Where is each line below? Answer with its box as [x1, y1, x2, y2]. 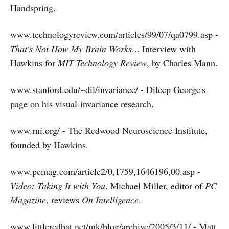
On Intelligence [82, 194, 139, 206]
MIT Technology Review [58, 57, 147, 69]
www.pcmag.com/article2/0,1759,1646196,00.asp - [10, 165, 200, 177]
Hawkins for [10, 57, 58, 69]
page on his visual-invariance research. [10, 98, 154, 110]
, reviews [46, 194, 82, 206]
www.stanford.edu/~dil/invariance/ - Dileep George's [10, 83, 205, 96]
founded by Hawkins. [10, 139, 88, 151]
